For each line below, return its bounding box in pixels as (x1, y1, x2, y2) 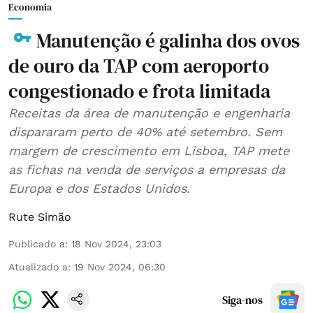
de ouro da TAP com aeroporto (8, 52, 269, 79)
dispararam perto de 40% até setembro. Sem (8, 124, 282, 139)
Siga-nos (222, 291, 263, 307)
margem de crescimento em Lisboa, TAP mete (8, 143, 289, 158)
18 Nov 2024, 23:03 (71, 238, 161, 249)
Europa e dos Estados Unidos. (8, 180, 190, 196)
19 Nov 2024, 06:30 (74, 261, 166, 272)
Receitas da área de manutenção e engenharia (8, 105, 290, 120)
